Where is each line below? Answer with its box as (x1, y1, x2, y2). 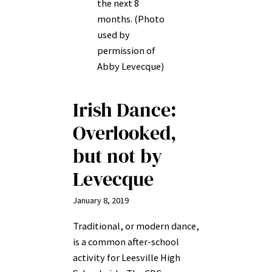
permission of (97, 44, 155, 57)
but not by (73, 143, 162, 170)
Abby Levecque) (97, 60, 164, 73)
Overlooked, (73, 120, 177, 147)
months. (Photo (97, 13, 165, 25)
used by (97, 29, 130, 41)
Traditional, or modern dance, (73, 219, 199, 232)
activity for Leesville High (73, 251, 180, 263)
